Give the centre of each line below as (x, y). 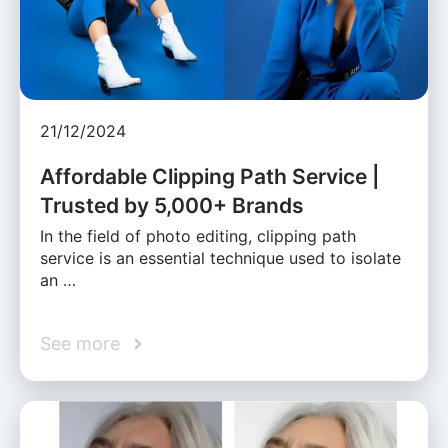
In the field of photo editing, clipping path (198, 236)
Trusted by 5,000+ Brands (172, 206)
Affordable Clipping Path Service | (210, 177)
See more (80, 344)
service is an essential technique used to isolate (220, 258)
